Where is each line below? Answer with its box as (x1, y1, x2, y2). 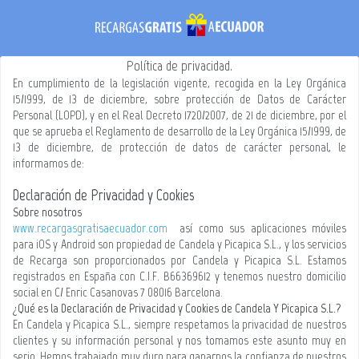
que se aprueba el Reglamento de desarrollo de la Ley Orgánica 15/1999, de (13, 123, 346, 139)
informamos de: (13, 155, 84, 171)
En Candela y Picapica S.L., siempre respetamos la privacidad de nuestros (13, 317, 346, 332)
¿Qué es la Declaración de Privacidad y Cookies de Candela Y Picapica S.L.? (13, 301, 341, 316)
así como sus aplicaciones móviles (167, 220, 346, 236)
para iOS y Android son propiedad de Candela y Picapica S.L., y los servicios (13, 236, 346, 252)
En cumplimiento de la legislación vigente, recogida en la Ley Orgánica (13, 75, 346, 91)
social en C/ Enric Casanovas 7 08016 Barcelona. (13, 284, 223, 300)
